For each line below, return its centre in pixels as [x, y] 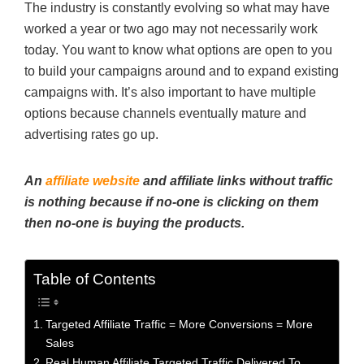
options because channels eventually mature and [165, 113]
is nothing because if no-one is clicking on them [171, 201]
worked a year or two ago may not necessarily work [171, 28]
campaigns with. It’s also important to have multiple [170, 92]
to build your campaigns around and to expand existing [182, 71]
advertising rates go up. [91, 134]
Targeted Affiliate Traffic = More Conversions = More [179, 324]
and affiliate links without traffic [236, 180]
